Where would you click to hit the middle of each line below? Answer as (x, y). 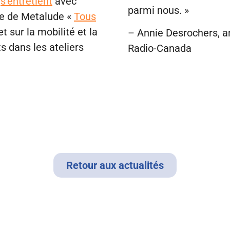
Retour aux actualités (115, 165)
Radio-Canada (160, 49)
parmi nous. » (158, 10)
